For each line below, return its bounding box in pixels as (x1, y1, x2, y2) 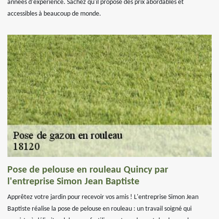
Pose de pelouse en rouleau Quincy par (7, 165, 168, 175)
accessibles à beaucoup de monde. (7, 10, 101, 18)
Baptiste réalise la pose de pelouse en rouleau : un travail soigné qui (7, 205, 192, 213)
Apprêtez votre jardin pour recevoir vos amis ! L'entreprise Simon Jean (7, 194, 198, 201)
